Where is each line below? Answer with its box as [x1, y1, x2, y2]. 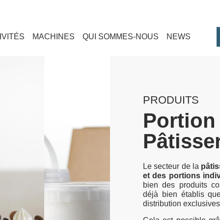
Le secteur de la [143, 162, 199, 171]
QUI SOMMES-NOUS [82, 32, 159, 41]
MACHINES [32, 32, 75, 41]
